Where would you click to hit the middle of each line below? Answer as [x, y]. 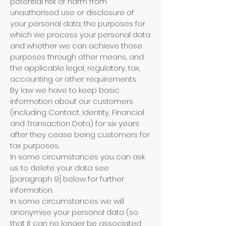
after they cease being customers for [80, 134]
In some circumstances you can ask [77, 157]
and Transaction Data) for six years [75, 123]
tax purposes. [35, 146]
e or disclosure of [102, 12]
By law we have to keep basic [65, 90]
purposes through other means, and [77, 57]
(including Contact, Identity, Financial [77, 112]
